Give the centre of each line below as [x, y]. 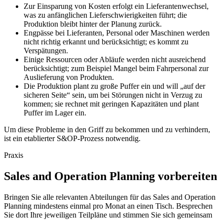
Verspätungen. [46, 51]
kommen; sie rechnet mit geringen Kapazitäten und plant [111, 104]
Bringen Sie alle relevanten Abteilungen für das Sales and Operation [110, 197]
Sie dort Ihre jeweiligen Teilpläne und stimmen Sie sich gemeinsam [108, 215]
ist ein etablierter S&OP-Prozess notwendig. [72, 139]
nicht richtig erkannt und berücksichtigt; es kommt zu [106, 42]
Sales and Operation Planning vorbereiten [110, 176]
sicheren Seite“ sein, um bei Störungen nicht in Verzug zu [113, 95]
